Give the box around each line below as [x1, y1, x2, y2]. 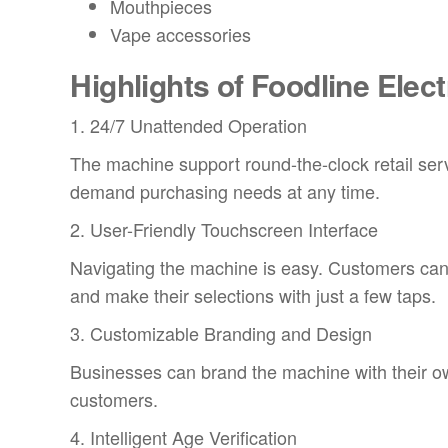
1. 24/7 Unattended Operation [70, 112, 308, 139]
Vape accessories [110, 21, 252, 48]
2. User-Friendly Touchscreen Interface [70, 216, 379, 243]
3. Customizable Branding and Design [70, 320, 373, 347]
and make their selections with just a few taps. [70, 282, 437, 309]
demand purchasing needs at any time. [70, 178, 381, 205]
